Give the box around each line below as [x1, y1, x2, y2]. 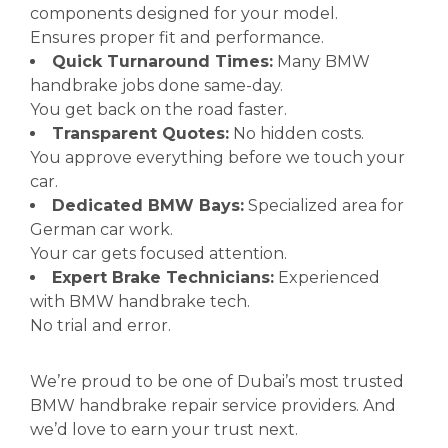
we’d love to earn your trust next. [30, 420, 298, 439]
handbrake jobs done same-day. [30, 76, 283, 95]
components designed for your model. [30, 4, 338, 23]
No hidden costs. [229, 124, 364, 143]
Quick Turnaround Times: [52, 52, 273, 71]
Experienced [274, 268, 380, 287]
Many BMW [273, 52, 370, 71]
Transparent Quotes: [52, 124, 229, 143]
